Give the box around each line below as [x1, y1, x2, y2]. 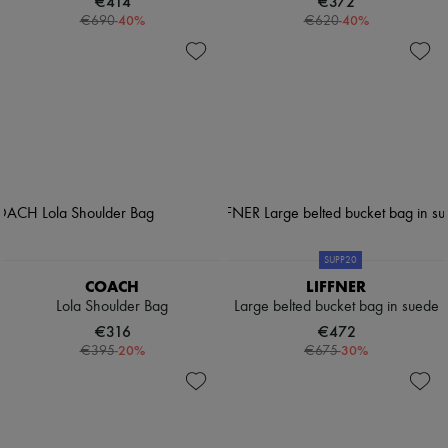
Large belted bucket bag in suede [233, 299, 439, 316]
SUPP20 [323, 255, 357, 266]
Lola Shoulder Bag [56, 299, 168, 316]
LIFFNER [306, 277, 366, 297]
